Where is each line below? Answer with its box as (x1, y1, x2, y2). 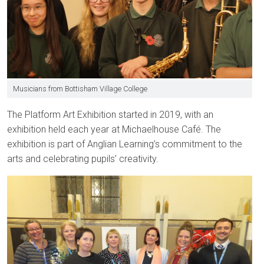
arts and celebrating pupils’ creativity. (7, 153, 159, 164)
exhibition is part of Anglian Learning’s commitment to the (7, 138, 242, 150)
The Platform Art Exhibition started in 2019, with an (7, 108, 213, 120)
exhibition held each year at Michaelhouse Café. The (7, 123, 221, 135)
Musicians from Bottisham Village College (13, 84, 147, 93)
